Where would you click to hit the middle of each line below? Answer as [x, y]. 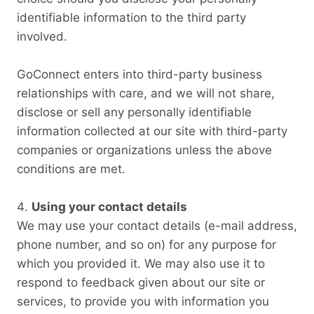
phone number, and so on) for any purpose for [146, 244]
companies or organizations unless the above [144, 150]
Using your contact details [109, 206]
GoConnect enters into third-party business [139, 74]
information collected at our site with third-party [152, 131]
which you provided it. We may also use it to [141, 263]
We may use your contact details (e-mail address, [157, 225]
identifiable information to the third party [131, 17]
